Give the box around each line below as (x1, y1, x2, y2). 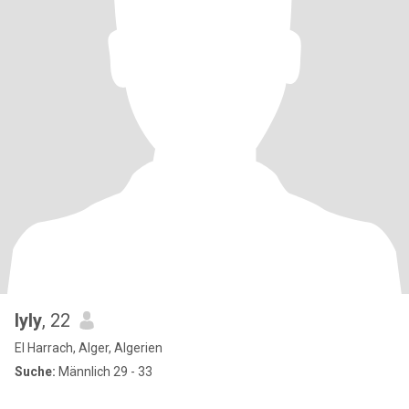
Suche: (15, 364, 56, 379)
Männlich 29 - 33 (56, 364, 152, 379)
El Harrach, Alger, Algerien (15, 341, 163, 355)
